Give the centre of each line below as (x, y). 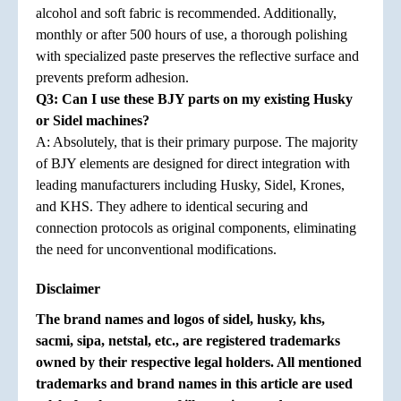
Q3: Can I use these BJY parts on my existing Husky (194, 98)
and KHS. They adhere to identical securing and (172, 206)
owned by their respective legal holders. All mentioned (199, 362)
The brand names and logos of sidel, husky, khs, (180, 319)
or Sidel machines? (93, 120)
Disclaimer (68, 288)
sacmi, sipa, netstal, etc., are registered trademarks (188, 340)
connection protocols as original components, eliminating (196, 227)
